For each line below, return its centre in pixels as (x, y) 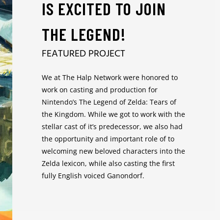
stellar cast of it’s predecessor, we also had (112, 126)
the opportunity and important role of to (108, 139)
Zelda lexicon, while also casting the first (109, 163)
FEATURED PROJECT (84, 54)
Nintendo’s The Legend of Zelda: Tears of (109, 102)
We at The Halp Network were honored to (110, 77)
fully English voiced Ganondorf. (93, 176)
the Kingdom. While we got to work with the (114, 114)
